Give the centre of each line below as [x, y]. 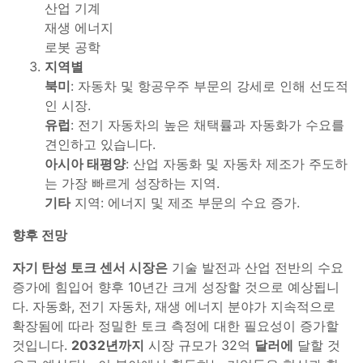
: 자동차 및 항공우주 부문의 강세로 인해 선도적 [209, 85]
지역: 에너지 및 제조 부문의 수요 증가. [185, 202]
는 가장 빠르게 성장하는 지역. [132, 183]
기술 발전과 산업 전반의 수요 [256, 267]
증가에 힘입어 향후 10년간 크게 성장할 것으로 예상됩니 [176, 286]
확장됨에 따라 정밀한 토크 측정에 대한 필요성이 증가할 [175, 325]
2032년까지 [108, 345]
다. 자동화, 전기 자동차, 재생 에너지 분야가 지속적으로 [174, 306]
